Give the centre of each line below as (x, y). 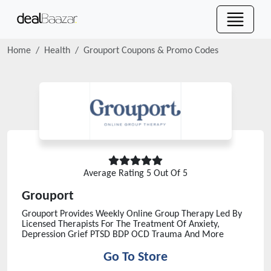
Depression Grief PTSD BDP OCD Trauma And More (123, 235)
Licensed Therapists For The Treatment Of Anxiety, (121, 224)
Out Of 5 (169, 174)
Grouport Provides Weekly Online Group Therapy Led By (132, 214)
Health (57, 51)
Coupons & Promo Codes (169, 51)
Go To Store (135, 257)
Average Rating (115, 174)
